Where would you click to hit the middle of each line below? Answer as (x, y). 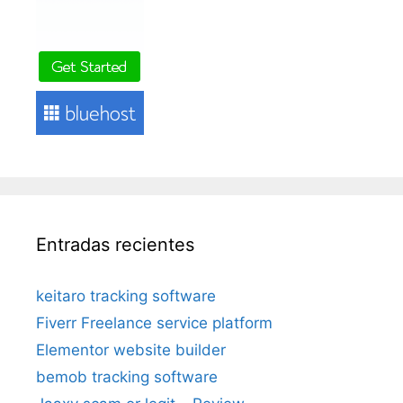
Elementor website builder (131, 349)
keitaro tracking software (126, 296)
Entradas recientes (115, 244)
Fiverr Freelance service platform (154, 322)
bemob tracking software (127, 376)
